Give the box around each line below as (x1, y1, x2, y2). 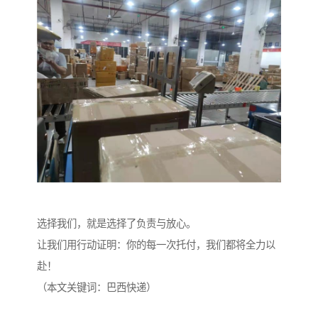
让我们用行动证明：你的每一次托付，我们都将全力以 (37, 239, 275, 251)
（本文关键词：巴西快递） (37, 282, 156, 294)
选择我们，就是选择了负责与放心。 (37, 218, 196, 230)
